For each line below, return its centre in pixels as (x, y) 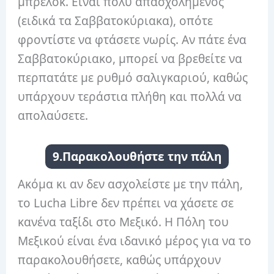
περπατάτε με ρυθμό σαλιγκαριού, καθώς (133, 78)
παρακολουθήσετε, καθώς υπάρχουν (120, 260)
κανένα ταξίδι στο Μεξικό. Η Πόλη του (124, 222)
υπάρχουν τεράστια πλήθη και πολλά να (130, 97)
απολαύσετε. (53, 116)
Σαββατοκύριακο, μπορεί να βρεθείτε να (130, 59)
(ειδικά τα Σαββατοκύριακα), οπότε (116, 21)
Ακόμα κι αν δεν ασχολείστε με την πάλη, (131, 184)
